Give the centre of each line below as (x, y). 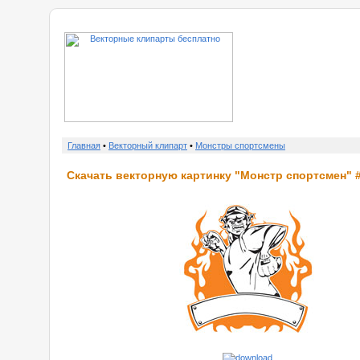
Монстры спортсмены (240, 145)
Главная (84, 145)
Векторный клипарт (148, 145)
